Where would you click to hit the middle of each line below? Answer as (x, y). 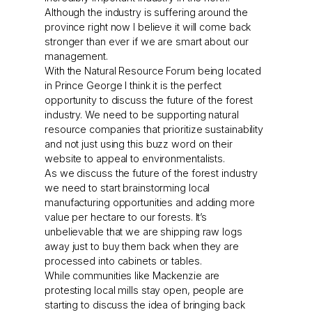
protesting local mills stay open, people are (144, 290)
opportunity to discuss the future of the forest (149, 100)
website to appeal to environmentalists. (135, 159)
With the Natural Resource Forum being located (153, 71)
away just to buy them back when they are (142, 247)
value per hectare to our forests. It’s (126, 217)
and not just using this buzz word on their (139, 144)
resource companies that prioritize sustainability (154, 130)
